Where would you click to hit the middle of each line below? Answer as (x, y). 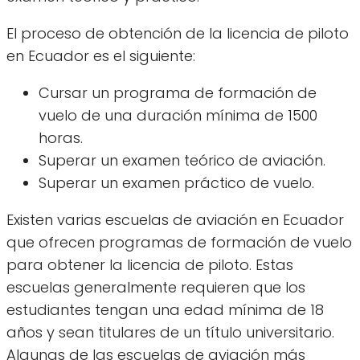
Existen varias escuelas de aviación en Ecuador (175, 220)
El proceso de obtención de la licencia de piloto (178, 34)
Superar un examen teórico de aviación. (182, 161)
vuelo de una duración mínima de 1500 (178, 116)
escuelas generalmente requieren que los (156, 288)
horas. (61, 138)
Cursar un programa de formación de (178, 93)
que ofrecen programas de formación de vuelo (179, 243)
